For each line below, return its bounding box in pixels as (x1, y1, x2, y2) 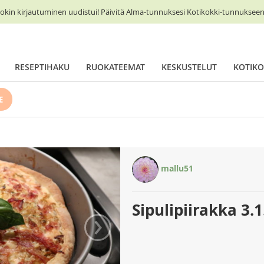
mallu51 (159, 163, 193, 174)
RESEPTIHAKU (15, 61, 70, 72)
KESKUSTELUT (161, 61, 217, 72)
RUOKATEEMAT (86, 61, 145, 72)
